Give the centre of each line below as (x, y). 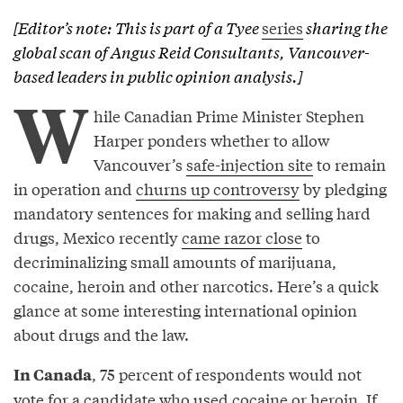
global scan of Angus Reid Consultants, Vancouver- (192, 51)
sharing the (345, 27)
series (282, 27)
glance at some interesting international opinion (185, 309)
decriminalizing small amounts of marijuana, (175, 261)
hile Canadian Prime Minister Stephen (229, 115)
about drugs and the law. (101, 334)
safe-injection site (250, 164)
